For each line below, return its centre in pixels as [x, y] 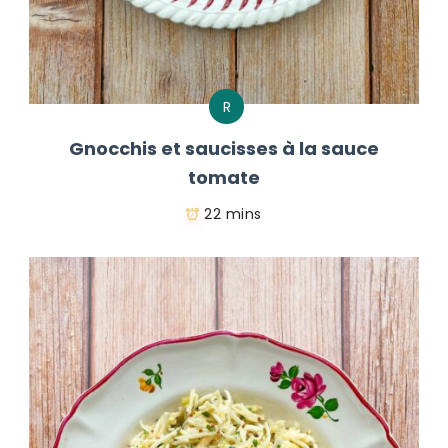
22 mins [233, 214]
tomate [224, 178]
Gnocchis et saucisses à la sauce [224, 149]
